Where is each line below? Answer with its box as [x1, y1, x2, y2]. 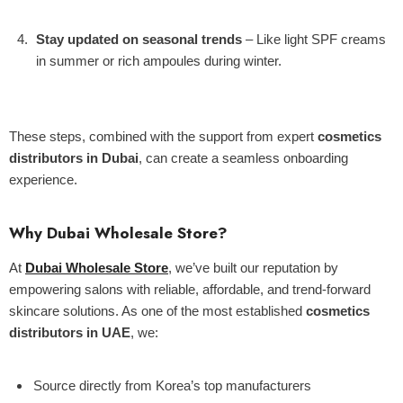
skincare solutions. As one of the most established [9, 303, 306, 318]
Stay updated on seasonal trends [36, 31, 242, 47]
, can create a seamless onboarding [139, 150, 348, 166]
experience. [9, 172, 77, 187]
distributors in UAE [9, 325, 130, 340]
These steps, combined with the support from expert [9, 129, 318, 144]
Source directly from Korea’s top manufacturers [33, 378, 311, 393]
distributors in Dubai [9, 150, 139, 166]
